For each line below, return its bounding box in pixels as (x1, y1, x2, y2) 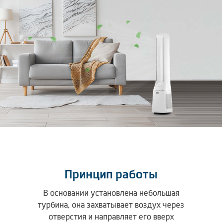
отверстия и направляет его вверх (48, 212, 174, 221)
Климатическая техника (32, 3, 119, 12)
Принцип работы (64, 167, 158, 181)
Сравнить (12, 55, 42, 62)
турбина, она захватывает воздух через (38, 200, 184, 209)
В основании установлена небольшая (43, 188, 179, 197)
